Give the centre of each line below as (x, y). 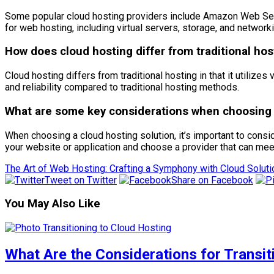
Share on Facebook (212, 180)
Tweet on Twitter (81, 180)
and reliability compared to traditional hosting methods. (122, 87)
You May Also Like (53, 204)
